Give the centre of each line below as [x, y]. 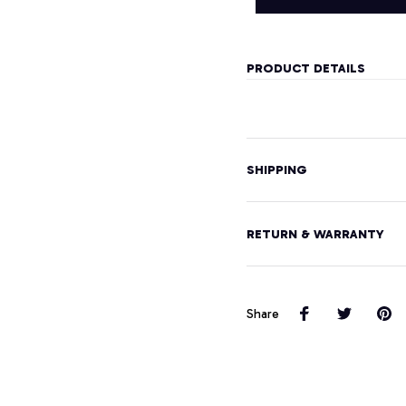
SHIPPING [277, 170]
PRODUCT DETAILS [306, 69]
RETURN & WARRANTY [315, 234]
